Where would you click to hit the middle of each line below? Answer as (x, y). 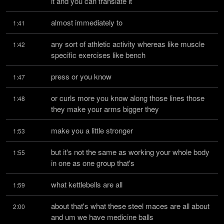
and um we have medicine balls (102, 217)
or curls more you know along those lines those (128, 98)
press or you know (81, 76)
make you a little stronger (92, 130)
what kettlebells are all (87, 184)
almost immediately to (87, 22)
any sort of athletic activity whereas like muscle (128, 44)
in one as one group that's (93, 163)
